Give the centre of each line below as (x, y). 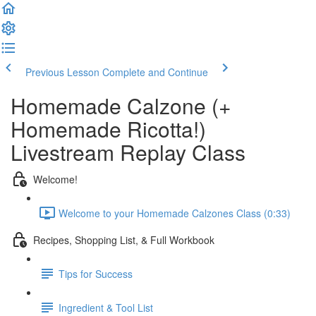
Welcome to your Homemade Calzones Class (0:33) (175, 213)
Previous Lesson (62, 72)
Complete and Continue (155, 72)
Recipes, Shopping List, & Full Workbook (124, 239)
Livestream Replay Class (128, 152)
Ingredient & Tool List (106, 307)
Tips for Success (96, 273)
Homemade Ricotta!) (108, 129)
